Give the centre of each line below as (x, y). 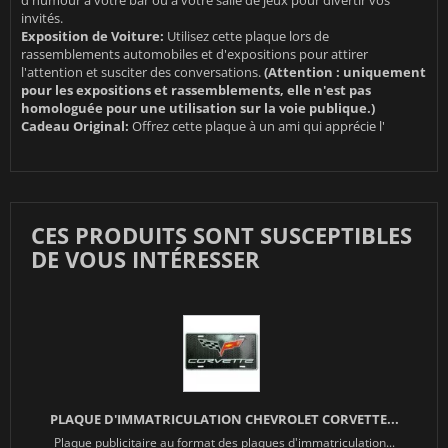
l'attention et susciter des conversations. (142, 72)
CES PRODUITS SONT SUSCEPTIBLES (221, 235)
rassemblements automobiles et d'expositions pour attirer (194, 54)
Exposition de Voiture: (92, 36)
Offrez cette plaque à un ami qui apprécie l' (257, 126)
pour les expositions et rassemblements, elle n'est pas (196, 90)
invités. (42, 18)
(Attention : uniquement (345, 72)
